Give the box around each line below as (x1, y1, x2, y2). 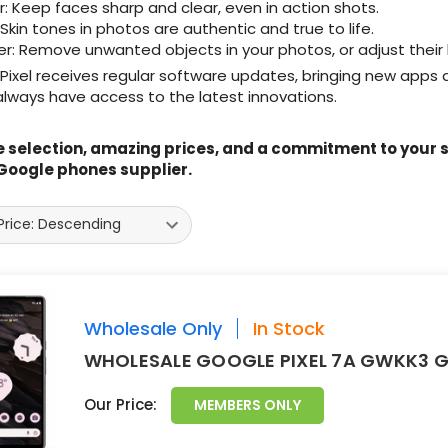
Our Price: (83, 394, 161, 416)
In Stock (252, 316, 325, 342)
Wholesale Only (83, 316, 222, 342)
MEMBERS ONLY (193, 395, 301, 416)
